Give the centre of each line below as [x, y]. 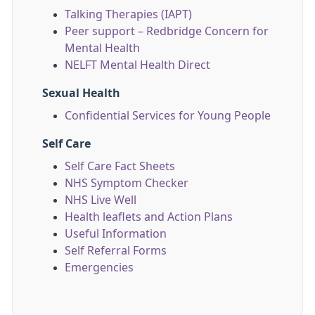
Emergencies [99, 267]
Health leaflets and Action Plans [149, 217]
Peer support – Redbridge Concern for [167, 31]
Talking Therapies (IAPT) [128, 14]
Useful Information [116, 233]
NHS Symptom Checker [127, 183]
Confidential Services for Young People [168, 115]
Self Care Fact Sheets [120, 166]
